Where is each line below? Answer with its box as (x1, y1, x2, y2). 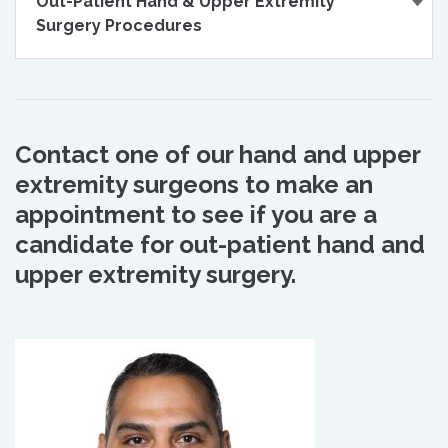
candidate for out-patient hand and (15, 230, 425, 259)
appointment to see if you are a (15, 200, 377, 229)
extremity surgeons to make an (15, 170, 373, 199)
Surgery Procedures (36, 16, 202, 35)
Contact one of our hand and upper (15, 140, 420, 169)
